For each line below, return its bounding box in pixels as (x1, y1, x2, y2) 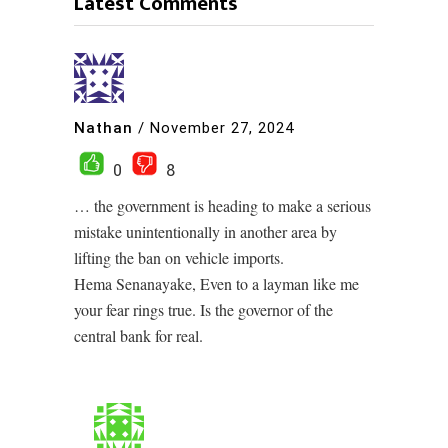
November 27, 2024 (150, 118, 294, 137)
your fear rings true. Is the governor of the (74, 299, 333, 320)
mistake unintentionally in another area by (74, 221, 337, 242)
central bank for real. (74, 325, 203, 346)
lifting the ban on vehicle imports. (74, 247, 284, 268)
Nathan (74, 118, 133, 137)
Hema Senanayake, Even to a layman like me (74, 273, 359, 294)
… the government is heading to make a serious (74, 195, 371, 216)
